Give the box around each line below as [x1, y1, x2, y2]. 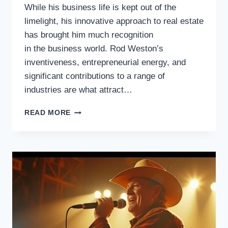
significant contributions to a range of [24, 71, 165, 81]
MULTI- [70, 138, 97, 147]
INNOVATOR [70, 181, 116, 189]
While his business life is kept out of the [24, 3, 176, 13]
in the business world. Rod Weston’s [24, 44, 163, 54]
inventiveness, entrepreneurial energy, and [24, 58, 186, 68]
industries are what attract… [24, 85, 132, 95]
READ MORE [24, 109, 71, 117]
